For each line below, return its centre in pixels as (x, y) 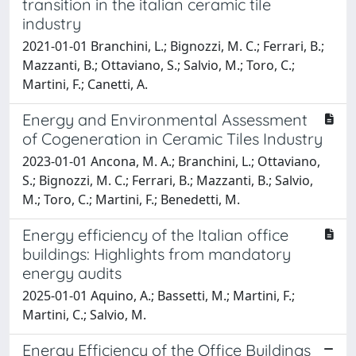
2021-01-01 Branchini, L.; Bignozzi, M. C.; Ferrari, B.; (173, 46)
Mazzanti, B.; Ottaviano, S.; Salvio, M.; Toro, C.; (159, 65)
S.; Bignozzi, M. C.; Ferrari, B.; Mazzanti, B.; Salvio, (168, 180)
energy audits (72, 273)
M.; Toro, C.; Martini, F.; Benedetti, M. (131, 199)
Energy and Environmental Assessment (165, 119)
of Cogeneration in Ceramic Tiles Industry (172, 138)
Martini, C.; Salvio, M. (84, 314)
